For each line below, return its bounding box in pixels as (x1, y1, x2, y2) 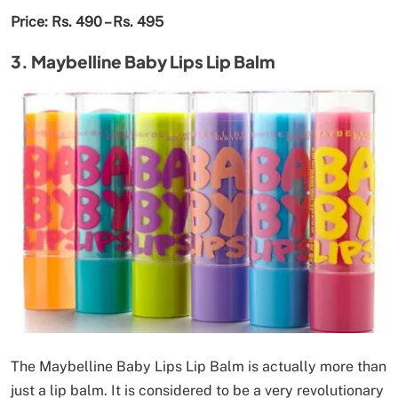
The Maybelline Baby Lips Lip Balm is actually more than (11, 357, 386, 375)
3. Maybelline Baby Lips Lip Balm (11, 50, 275, 72)
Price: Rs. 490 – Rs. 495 (11, 12, 163, 30)
